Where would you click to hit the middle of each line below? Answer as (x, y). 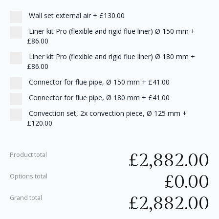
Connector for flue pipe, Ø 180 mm (83, 98)
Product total (28, 155)
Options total (29, 176)
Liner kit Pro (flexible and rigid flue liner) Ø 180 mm (108, 57)
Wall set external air (59, 16)
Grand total (26, 198)
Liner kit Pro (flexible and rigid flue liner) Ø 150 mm (108, 31)
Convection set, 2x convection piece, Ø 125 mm (104, 113)
